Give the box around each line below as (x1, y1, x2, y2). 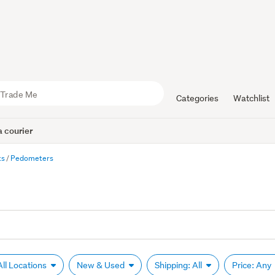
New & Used (77, 260, 127, 271)
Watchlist (233, 93, 269, 104)
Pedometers (10, 153, 54, 163)
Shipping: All (155, 260, 204, 271)
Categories (176, 93, 219, 104)
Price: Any (232, 260, 274, 271)
